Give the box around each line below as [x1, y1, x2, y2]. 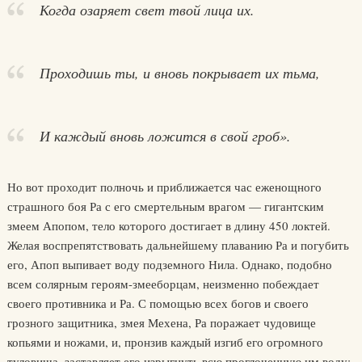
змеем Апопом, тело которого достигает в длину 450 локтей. [6, 217, 330, 234]
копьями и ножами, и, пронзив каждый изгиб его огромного [6, 334, 323, 350]
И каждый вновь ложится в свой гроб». [39, 126, 291, 145]
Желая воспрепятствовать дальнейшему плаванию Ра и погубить [6, 237, 349, 253]
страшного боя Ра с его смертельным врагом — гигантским [6, 198, 324, 214]
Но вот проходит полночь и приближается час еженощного [6, 179, 322, 195]
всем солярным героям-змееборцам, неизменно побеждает [6, 276, 319, 292]
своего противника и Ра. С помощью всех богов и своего [6, 295, 309, 311]
